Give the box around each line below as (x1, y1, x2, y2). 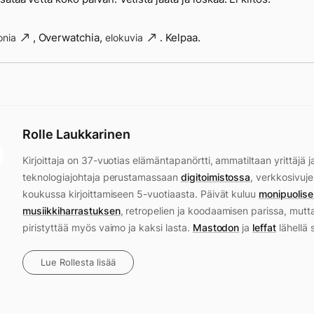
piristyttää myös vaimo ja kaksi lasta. (22, 221, 193, 233)
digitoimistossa (180, 171, 251, 183)
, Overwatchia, (32, 31, 105, 44)
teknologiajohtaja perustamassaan (22, 171, 181, 183)
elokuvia (104, 32, 143, 43)
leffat (252, 221, 276, 233)
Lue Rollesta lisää (41, 257, 116, 268)
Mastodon (192, 221, 240, 233)
